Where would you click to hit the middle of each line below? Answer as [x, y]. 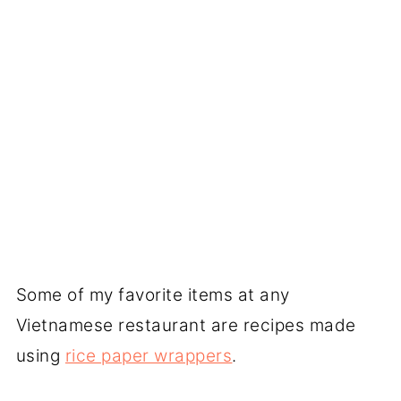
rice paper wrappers [149, 355]
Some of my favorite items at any [153, 294]
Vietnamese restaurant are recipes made [186, 325]
